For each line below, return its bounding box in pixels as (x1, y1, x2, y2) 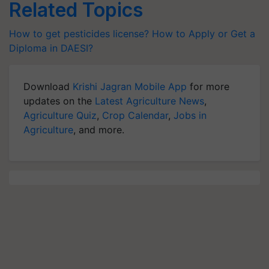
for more (187, 80, 229, 92)
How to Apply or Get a (152, 28, 255, 40)
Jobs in (174, 109, 207, 121)
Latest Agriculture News (95, 95, 204, 107)
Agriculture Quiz (23, 109, 97, 121)
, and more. (73, 124, 124, 136)
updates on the (23, 95, 95, 107)
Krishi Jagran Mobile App (73, 80, 187, 92)
